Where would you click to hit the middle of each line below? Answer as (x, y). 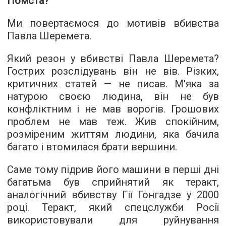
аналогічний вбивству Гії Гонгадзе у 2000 (113, 195)
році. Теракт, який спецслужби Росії (113, 208)
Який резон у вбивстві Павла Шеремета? (113, 59)
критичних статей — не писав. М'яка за (113, 84)
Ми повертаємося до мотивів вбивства (113, 23)
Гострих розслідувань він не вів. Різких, (113, 71)
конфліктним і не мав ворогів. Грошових (113, 109)
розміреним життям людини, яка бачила (113, 134)
